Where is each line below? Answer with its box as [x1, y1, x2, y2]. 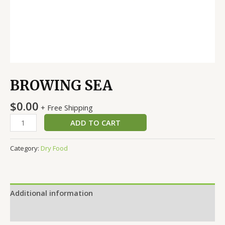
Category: [10, 144, 41, 153]
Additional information [10, 187, 93, 198]
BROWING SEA [10, 76, 113, 94]
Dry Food [41, 144, 68, 153]
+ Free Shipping [41, 102, 93, 113]
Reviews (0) [10, 206, 50, 217]
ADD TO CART [70, 117, 121, 128]
